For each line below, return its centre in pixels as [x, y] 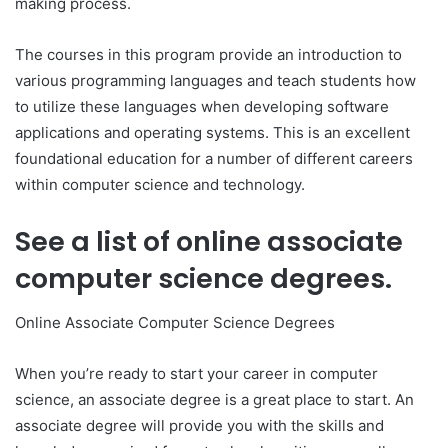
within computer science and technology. [160, 184]
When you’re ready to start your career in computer [196, 374]
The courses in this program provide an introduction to [208, 54]
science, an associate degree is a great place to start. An [214, 400]
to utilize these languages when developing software [202, 106]
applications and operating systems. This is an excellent [212, 132]
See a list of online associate [209, 241]
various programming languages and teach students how [215, 80]
